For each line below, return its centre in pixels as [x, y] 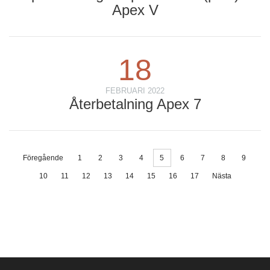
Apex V [135, 10]
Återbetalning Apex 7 [135, 104]
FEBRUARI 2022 [135, 91]
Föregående [43, 158]
